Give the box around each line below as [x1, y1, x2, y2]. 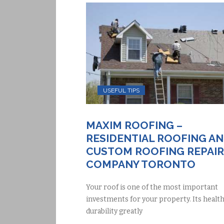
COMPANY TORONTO [86, 158, 195, 171]
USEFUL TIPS [103, 86, 140, 94]
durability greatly [86, 207, 142, 216]
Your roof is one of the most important [86, 183, 218, 192]
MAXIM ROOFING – [86, 119, 182, 132]
